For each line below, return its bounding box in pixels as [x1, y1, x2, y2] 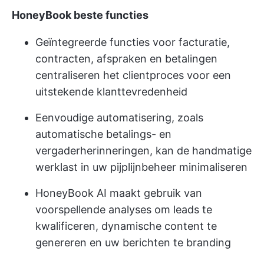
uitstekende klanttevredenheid [35, 85, 187, 98]
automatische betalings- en [35, 127, 171, 140]
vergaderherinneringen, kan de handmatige [35, 144, 252, 157]
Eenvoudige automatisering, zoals [35, 111, 203, 124]
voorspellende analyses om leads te [35, 203, 212, 216]
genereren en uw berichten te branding [35, 236, 231, 249]
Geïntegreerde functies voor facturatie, [35, 35, 230, 48]
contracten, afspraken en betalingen [35, 52, 217, 65]
